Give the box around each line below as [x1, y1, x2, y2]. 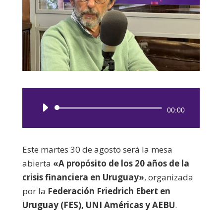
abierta [22, 157, 51, 169]
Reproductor [110, 103, 160, 115]
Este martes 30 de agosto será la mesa [22, 143, 172, 155]
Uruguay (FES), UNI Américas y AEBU [22, 199, 175, 211]
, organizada [144, 171, 193, 183]
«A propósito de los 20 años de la [51, 157, 189, 169]
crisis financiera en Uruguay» [22, 171, 144, 183]
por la [22, 185, 48, 197]
